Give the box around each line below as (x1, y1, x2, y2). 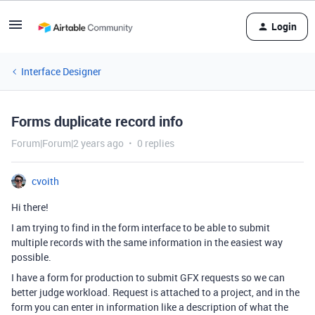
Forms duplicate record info (11, 112, 183, 131)
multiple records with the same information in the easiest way (11, 236, 283, 249)
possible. (11, 250, 51, 264)
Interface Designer (21, 65, 101, 78)
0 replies (137, 136, 174, 150)
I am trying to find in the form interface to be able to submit (11, 221, 270, 234)
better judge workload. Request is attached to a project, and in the (11, 285, 300, 299)
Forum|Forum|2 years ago (11, 136, 124, 150)
